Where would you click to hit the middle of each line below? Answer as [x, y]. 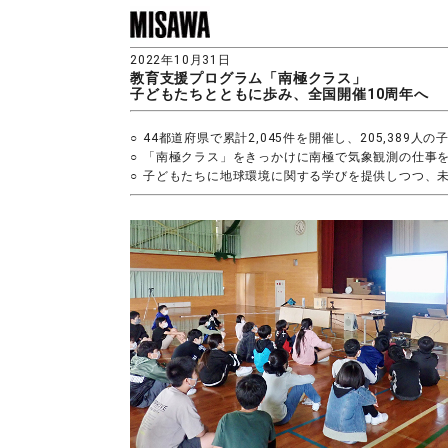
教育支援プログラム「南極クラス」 [248, 78]
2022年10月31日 [180, 60]
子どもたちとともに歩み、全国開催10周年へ [279, 94]
